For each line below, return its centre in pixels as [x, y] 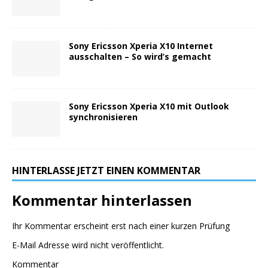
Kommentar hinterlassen [102, 200]
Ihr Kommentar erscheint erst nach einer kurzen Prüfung [121, 226]
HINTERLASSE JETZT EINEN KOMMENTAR [106, 170]
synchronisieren [103, 117]
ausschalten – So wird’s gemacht [140, 56]
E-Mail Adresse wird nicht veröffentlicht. [88, 245]
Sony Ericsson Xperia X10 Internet [141, 45]
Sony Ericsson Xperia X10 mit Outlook [149, 106]
